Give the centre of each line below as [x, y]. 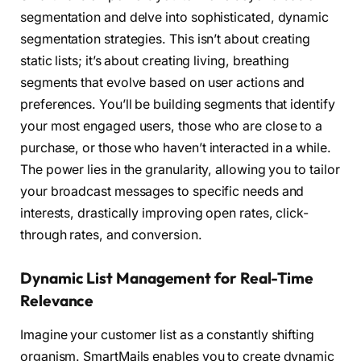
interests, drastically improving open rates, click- [164, 214]
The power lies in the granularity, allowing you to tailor [180, 170]
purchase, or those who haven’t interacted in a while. [176, 148]
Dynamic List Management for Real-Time [167, 278]
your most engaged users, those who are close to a [172, 127]
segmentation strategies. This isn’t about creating [166, 39]
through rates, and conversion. [111, 235]
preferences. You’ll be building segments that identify [178, 105]
